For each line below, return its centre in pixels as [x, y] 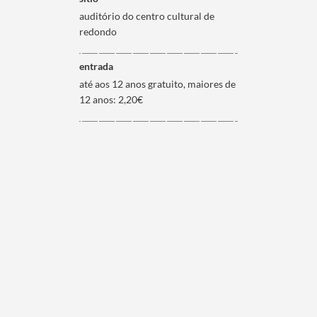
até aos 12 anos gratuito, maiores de [157, 84]
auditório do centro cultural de [146, 16]
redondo [98, 31]
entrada [96, 66]
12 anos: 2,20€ [111, 99]
